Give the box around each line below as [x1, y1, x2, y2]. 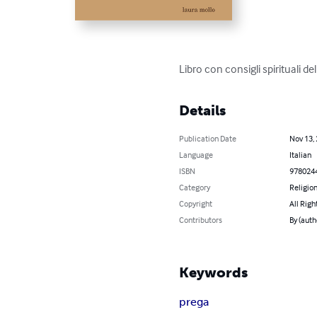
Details [179, 102, 226, 120]
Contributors [179, 214, 223, 226]
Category [179, 182, 211, 193]
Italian [289, 149, 311, 161]
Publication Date [179, 133, 237, 144]
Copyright [179, 198, 213, 209]
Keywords [179, 264, 248, 282]
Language [179, 149, 214, 161]
